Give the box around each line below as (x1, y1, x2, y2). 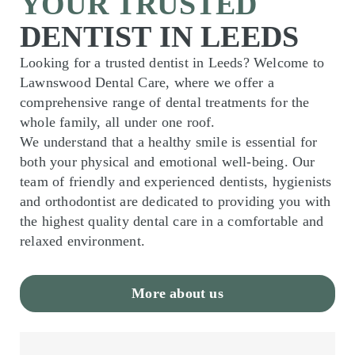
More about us (132, 284, 223, 301)
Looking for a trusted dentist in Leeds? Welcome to (20, 54, 325, 71)
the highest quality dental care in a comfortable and (20, 212, 324, 229)
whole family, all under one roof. (20, 113, 216, 130)
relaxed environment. (20, 232, 145, 249)
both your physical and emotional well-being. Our (20, 153, 315, 170)
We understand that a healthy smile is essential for (20, 133, 318, 150)
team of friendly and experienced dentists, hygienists (20, 173, 332, 189)
